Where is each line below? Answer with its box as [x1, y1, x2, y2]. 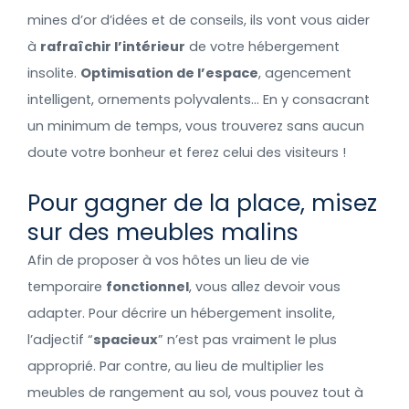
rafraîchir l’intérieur [40, 37, 185, 56]
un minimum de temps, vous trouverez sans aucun [27, 116, 364, 135]
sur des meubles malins [27, 216, 299, 249]
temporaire [27, 278, 106, 297]
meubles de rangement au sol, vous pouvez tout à [27, 383, 363, 403]
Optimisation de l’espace [80, 63, 258, 82]
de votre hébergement [185, 37, 340, 56]
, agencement [258, 63, 351, 82]
